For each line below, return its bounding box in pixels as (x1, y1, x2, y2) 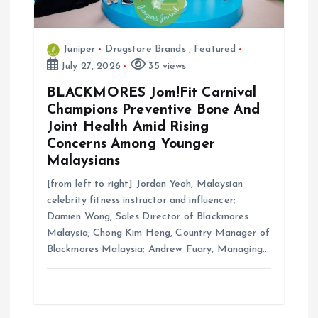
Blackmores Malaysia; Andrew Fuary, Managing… (46, 244, 269, 256)
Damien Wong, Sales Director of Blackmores (46, 212, 249, 223)
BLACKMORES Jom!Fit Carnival (46, 86, 257, 101)
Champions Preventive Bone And (46, 103, 260, 118)
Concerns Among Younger (46, 137, 215, 152)
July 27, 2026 (57, 61, 121, 72)
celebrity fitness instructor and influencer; (46, 195, 236, 207)
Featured (194, 44, 236, 55)
